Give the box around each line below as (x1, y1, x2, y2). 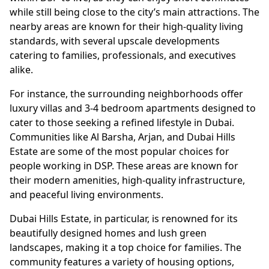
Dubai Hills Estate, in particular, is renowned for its (10, 212, 238, 226)
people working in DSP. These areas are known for (10, 159, 238, 173)
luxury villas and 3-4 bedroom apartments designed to (10, 101, 256, 115)
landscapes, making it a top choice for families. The (10, 241, 241, 255)
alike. (10, 63, 33, 77)
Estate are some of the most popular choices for (10, 145, 229, 159)
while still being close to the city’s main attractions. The (10, 5, 259, 19)
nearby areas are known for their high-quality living (10, 20, 243, 34)
